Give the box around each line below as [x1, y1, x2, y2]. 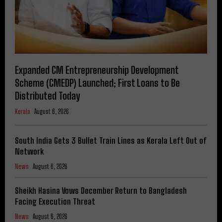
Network [15, 146, 44, 157]
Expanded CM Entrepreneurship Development [15, 63, 179, 76]
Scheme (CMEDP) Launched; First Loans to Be [15, 76, 180, 89]
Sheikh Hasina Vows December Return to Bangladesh [15, 185, 187, 196]
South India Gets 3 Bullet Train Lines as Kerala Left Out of [15, 135, 207, 146]
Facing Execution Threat [15, 196, 95, 207]
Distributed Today [15, 89, 80, 102]
